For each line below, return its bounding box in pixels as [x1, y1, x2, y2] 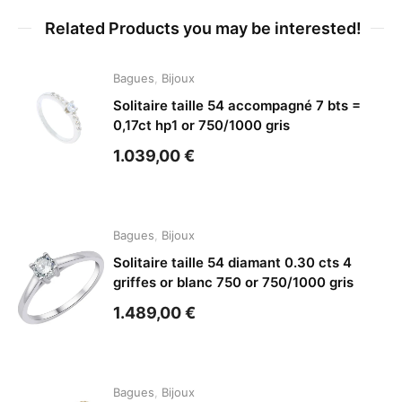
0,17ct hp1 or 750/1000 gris [113, 117, 291, 135]
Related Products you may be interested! [45, 19, 362, 39]
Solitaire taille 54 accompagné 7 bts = [113, 97, 362, 115]
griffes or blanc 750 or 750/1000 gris [113, 274, 354, 292]
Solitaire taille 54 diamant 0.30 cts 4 [113, 254, 353, 272]
